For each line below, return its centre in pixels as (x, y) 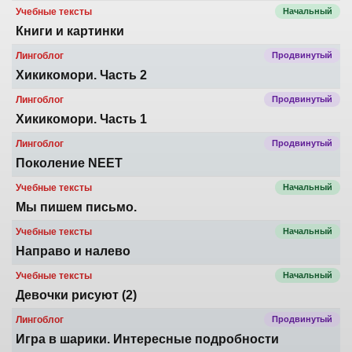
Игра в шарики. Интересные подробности (147, 339)
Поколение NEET (69, 163)
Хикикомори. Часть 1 (81, 119)
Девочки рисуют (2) (76, 295)
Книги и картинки (70, 31)
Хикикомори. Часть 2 (81, 75)
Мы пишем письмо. (76, 207)
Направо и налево (73, 251)
